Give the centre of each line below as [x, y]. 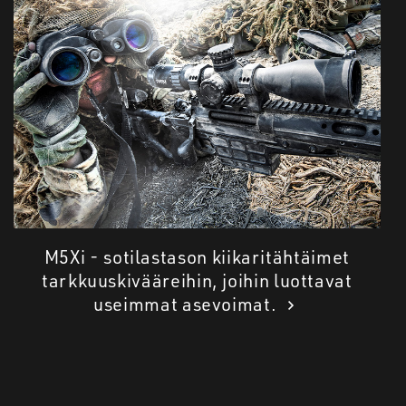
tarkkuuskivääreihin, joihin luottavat [197, 281]
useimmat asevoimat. [187, 304]
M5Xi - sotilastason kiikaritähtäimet [197, 257]
